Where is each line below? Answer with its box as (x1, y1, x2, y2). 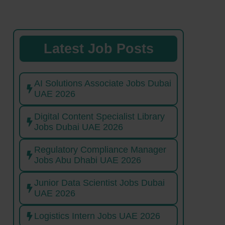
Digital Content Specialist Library (34, 111, 165, 122)
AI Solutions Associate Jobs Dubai (34, 78, 171, 89)
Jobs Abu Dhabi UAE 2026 (34, 155, 141, 166)
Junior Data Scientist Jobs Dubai (34, 178, 165, 188)
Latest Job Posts (43, 41, 154, 57)
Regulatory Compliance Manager (34, 145, 166, 155)
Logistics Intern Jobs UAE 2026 (34, 211, 160, 221)
